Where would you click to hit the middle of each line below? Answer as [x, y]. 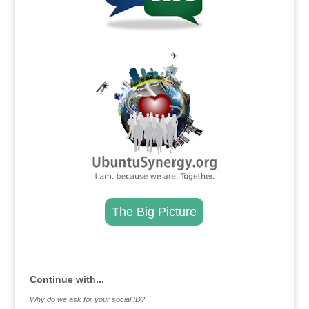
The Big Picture [154, 212]
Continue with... [67, 279]
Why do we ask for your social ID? [87, 299]
